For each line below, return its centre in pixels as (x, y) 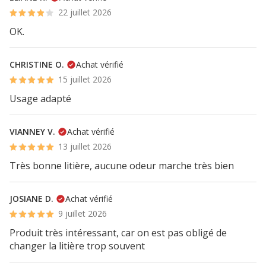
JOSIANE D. (31, 199)
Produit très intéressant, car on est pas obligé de (118, 233)
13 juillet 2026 (85, 146)
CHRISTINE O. (37, 64)
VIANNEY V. (32, 132)
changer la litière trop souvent (77, 246)
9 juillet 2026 (83, 213)
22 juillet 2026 (85, 12)
